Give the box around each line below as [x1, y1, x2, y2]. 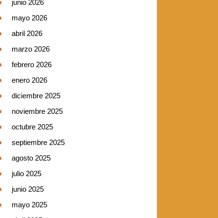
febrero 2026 [12, 60, 52, 69]
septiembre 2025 [12, 138, 65, 146]
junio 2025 [12, 185, 44, 193]
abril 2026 [12, 29, 42, 37]
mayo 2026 [12, 14, 47, 22]
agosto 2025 [12, 154, 51, 162]
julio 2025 [12, 169, 41, 178]
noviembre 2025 [12, 107, 63, 115]
